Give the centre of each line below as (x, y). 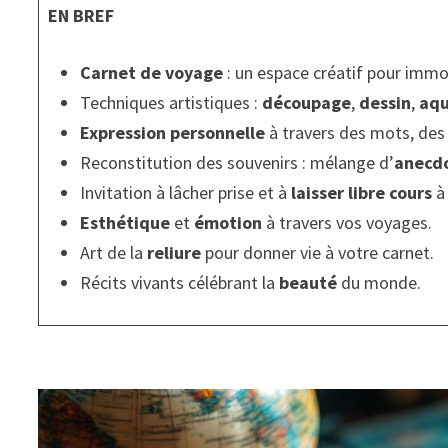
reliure (174, 253)
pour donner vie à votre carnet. (318, 253)
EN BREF (81, 16)
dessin (385, 103)
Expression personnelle (173, 133)
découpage (307, 103)
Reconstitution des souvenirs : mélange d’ (237, 163)
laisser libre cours (362, 193)
